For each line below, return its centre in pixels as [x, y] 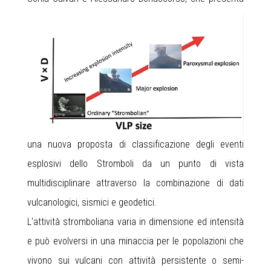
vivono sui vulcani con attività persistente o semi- [135, 260]
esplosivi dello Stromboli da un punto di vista [135, 163]
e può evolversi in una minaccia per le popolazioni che [135, 241]
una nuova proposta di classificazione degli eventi [135, 144]
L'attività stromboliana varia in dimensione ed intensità [135, 221]
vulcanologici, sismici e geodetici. [92, 202]
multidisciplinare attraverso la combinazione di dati [135, 183]
